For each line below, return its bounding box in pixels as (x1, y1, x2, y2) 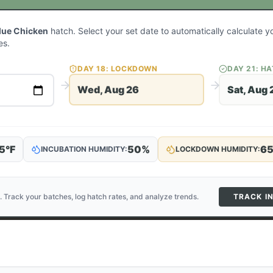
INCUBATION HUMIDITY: (41, 144, 127, 154)
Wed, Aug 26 (77, 83, 139, 96)
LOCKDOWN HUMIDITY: (175, 144, 260, 154)
